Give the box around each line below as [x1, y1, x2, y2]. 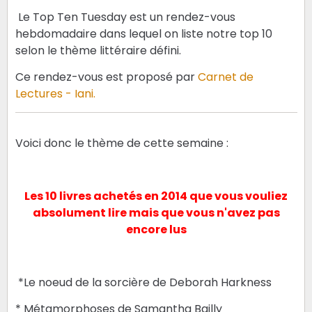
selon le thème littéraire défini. [15, 42, 181, 58]
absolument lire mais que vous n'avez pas [32, 204, 280, 221]
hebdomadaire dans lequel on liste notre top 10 [15, 25, 272, 42]
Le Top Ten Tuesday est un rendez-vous [15, 8, 235, 25]
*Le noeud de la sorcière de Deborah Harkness [15, 274, 272, 290]
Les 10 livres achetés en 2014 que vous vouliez [24, 187, 288, 204]
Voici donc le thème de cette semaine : [15, 134, 228, 151]
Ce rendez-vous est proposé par [15, 68, 198, 85]
